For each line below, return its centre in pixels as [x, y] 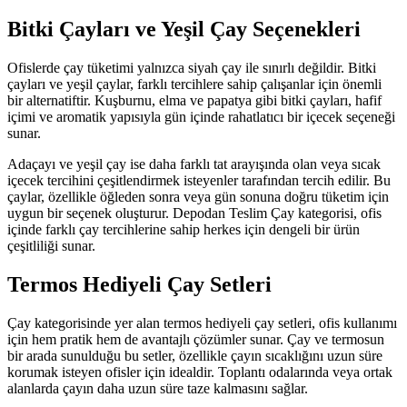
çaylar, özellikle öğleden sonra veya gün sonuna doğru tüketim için [198, 197]
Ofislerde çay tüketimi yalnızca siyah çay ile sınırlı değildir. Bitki [192, 68]
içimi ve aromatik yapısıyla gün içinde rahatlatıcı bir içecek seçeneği [201, 117]
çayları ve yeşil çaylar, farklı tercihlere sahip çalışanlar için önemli [194, 84]
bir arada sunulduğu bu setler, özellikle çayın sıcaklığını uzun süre [195, 356]
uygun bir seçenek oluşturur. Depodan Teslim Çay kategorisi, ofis [194, 213]
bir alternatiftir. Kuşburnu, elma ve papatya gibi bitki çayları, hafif [194, 101]
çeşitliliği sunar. [51, 246]
